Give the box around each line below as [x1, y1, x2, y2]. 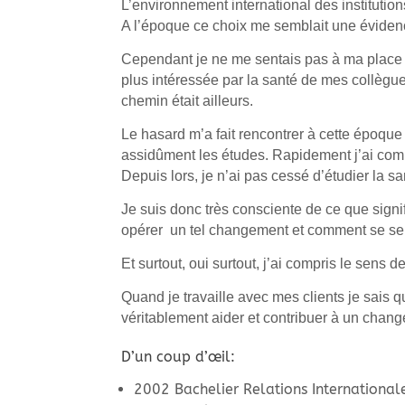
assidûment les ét [121, 146, 234, 163]
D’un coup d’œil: [121, 347, 236, 365]
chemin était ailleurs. [121, 92, 254, 108]
